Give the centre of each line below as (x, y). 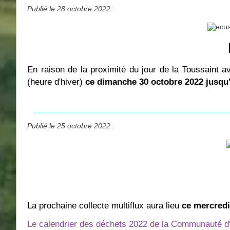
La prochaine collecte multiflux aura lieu (104, 205)
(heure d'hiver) (55, 82)
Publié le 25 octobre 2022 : (71, 126)
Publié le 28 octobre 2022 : (71, 8)
